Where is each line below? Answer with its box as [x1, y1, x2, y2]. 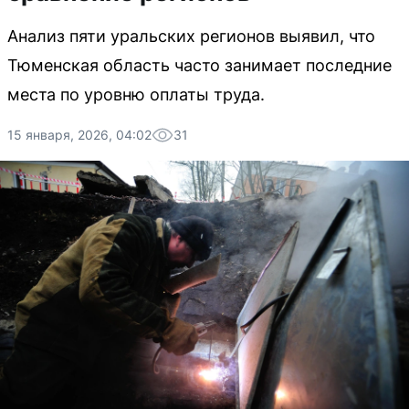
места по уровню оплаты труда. [7, 85, 265, 104]
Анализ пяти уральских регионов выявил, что [7, 26, 375, 46]
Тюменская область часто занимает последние [7, 56, 392, 75]
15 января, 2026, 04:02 [7, 127, 152, 142]
